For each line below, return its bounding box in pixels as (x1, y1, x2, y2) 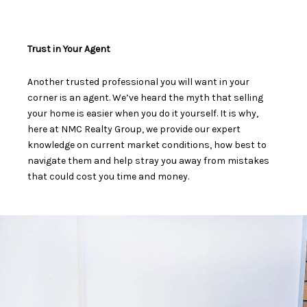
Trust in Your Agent (27, 42, 110, 55)
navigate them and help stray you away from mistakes (27, 154, 269, 167)
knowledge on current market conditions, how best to (27, 138, 267, 151)
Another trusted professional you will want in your (27, 75, 249, 88)
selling (234, 91, 263, 103)
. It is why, (217, 107, 258, 119)
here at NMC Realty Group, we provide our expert (27, 123, 241, 135)
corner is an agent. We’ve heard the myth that (27, 91, 234, 103)
